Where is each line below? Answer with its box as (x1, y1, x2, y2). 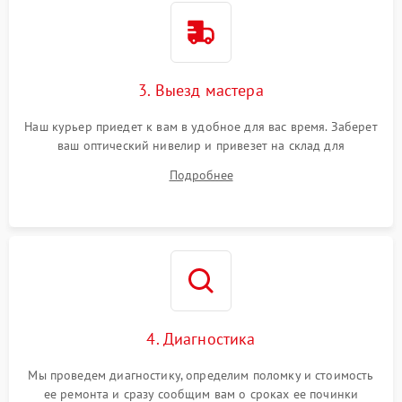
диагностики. (163, 156, 239, 172)
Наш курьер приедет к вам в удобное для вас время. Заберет (24, 118, 378, 135)
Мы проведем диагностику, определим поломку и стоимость (28, 367, 374, 383)
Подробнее (169, 167, 233, 183)
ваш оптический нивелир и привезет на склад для (57, 137, 345, 153)
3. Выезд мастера (138, 80, 264, 100)
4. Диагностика (146, 328, 256, 349)
